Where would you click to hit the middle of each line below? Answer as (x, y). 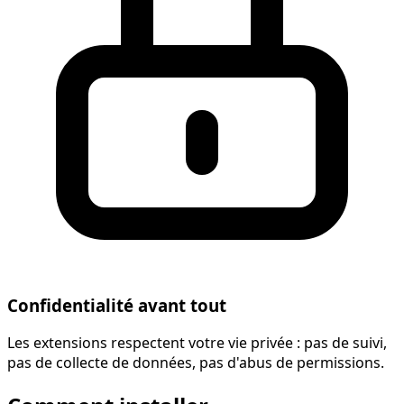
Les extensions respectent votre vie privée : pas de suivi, (197, 343)
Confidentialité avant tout (117, 305)
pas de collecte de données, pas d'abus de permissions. (196, 363)
